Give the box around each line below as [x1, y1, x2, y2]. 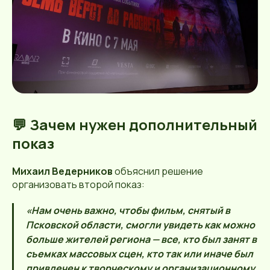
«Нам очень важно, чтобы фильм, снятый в [26, 203, 230, 217]
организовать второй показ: [12, 177, 145, 191]
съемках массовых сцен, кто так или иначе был [26, 246, 253, 260]
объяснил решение [113, 164, 203, 178]
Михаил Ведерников [12, 164, 113, 178]
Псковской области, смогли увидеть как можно [26, 218, 255, 231]
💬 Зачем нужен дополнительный [12, 114, 257, 134]
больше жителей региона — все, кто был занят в [26, 232, 257, 246]
